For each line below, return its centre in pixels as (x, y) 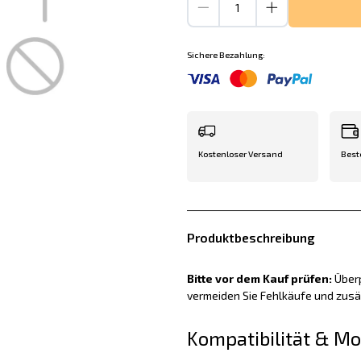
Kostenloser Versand (240, 154)
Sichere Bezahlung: (226, 55)
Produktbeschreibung (251, 238)
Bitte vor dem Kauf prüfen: (259, 279)
